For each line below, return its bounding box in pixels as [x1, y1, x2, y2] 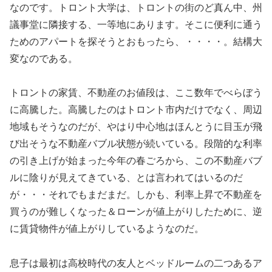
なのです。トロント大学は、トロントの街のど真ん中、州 [10, 2, 262, 13]
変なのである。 [10, 53, 78, 64]
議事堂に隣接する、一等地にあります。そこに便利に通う [10, 19, 262, 30]
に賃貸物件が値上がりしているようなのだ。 [10, 223, 204, 234]
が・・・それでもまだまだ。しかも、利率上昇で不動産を [10, 189, 262, 200]
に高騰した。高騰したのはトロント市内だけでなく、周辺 [10, 104, 262, 115]
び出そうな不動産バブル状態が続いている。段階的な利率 [10, 138, 262, 149]
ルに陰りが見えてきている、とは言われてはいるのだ [10, 172, 243, 183]
